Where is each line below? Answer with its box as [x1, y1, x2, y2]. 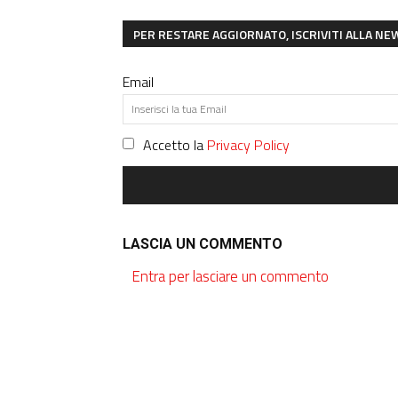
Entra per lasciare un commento [131, 264, 329, 288]
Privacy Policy [207, 133, 290, 155]
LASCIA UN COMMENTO [123, 235, 283, 252]
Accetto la [143, 133, 207, 155]
